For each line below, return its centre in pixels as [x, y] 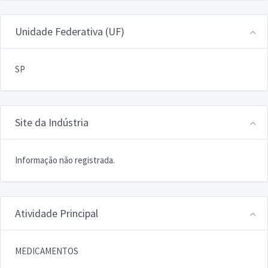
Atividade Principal [57, 213]
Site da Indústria [52, 122]
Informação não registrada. [65, 160]
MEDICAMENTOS [47, 251]
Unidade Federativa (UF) [70, 31]
